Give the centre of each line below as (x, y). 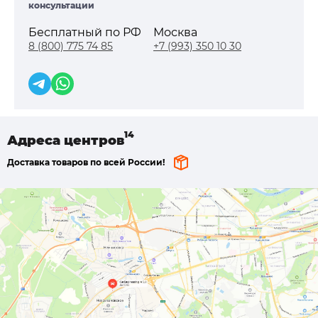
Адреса (35, 140)
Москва (175, 32)
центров (94, 140)
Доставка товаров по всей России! (86, 162)
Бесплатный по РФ (85, 32)
